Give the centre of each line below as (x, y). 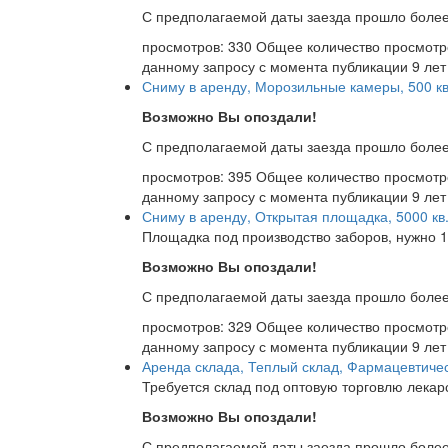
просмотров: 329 (199, 326)
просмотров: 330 (199, 46)
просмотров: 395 (199, 176)
